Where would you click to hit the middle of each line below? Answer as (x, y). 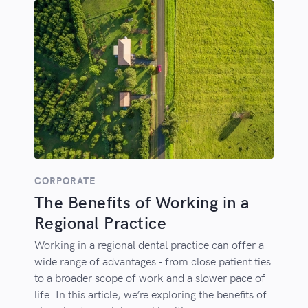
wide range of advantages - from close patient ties (152, 261)
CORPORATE (65, 181)
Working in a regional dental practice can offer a (149, 244)
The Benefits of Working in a (142, 202)
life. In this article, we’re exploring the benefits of (150, 294)
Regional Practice (100, 223)
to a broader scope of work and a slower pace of (150, 277)
